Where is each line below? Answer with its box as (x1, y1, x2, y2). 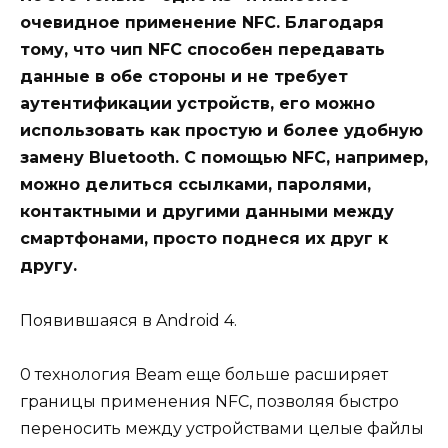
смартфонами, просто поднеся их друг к (20, 229, 388, 249)
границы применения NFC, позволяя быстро (20, 391, 399, 411)
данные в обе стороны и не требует (20, 67, 348, 87)
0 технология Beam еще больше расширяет (20, 364, 388, 384)
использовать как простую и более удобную (20, 121, 423, 141)
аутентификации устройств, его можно (20, 94, 375, 114)
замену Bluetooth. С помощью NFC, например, (20, 148, 428, 168)
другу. (20, 256, 77, 276)
